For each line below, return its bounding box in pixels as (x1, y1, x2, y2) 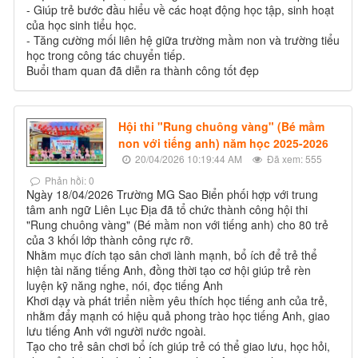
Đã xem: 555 (265, 152, 322, 166)
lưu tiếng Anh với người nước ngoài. (26, 323, 206, 340)
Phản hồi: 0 (42, 173, 94, 188)
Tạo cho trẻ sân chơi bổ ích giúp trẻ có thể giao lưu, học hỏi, (26, 338, 330, 355)
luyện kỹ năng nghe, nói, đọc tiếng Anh (26, 277, 223, 294)
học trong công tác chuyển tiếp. (26, 47, 185, 64)
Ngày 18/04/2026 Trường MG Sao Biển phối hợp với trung (26, 186, 318, 203)
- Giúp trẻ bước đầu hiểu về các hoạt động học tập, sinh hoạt (26, 2, 334, 18)
